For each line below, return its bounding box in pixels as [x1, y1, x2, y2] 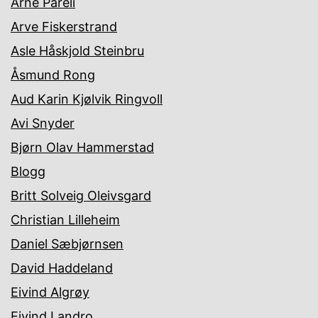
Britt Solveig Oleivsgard [11, 188, 151, 204]
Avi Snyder [11, 116, 75, 131]
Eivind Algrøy [11, 285, 89, 300]
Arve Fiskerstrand [11, 19, 117, 35]
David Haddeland [11, 261, 113, 276]
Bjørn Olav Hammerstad [11, 140, 154, 155]
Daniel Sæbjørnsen [11, 236, 124, 252]
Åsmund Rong [11, 67, 95, 83]
